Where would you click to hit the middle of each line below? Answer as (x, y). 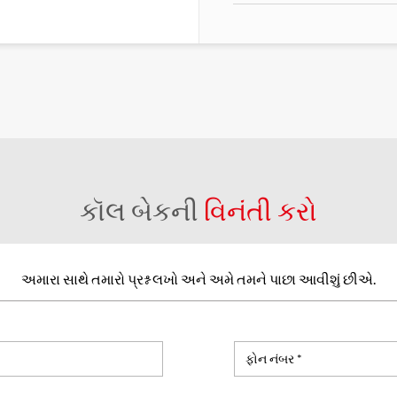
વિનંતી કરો (261, 210)
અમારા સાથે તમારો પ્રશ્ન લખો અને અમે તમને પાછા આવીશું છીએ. (198, 278)
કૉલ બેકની (142, 210)
